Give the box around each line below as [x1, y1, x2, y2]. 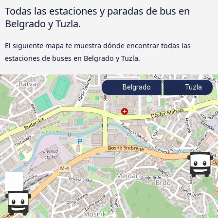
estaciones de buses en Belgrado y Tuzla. [5, 53, 140, 63]
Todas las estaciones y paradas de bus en [5, 3, 190, 18]
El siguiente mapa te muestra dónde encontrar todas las [5, 40, 191, 50]
